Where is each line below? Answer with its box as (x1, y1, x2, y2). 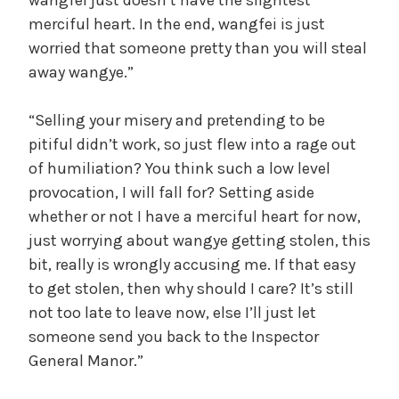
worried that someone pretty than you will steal (28, 37, 367, 58)
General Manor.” (28, 350, 143, 370)
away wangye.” (28, 61, 134, 82)
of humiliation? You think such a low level (28, 158, 330, 178)
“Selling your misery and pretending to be (28, 110, 325, 130)
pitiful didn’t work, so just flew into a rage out (28, 134, 356, 154)
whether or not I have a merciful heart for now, (28, 206, 361, 226)
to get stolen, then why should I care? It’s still (28, 278, 354, 298)
